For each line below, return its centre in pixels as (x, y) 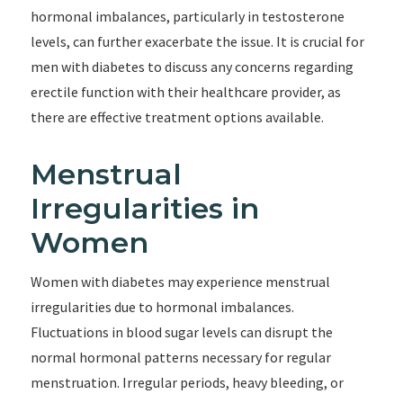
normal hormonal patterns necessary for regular (180, 357)
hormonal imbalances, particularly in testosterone (187, 16)
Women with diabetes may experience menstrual (180, 282)
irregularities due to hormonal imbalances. (162, 307)
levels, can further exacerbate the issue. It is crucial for (197, 41)
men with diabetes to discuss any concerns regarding (192, 67)
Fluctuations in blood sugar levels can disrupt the (181, 332)
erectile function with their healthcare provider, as (185, 92)
